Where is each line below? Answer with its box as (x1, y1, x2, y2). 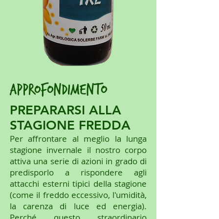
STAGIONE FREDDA (10, 118, 131, 133)
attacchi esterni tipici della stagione (10, 178, 147, 190)
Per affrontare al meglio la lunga (10, 133, 147, 145)
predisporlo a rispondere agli (10, 167, 147, 178)
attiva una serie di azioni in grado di (10, 155, 147, 167)
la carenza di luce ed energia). (10, 200, 147, 212)
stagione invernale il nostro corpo (10, 144, 147, 156)
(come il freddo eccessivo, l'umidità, (10, 189, 147, 201)
